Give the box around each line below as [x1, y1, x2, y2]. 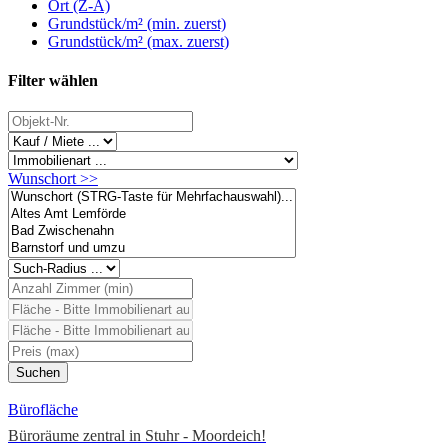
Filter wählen [8, 72, 98, 90]
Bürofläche [8, 401, 78, 419]
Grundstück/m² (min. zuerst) [48, 14, 226, 32]
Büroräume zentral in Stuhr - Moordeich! [8, 427, 266, 445]
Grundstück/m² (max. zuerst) [48, 32, 229, 50]
